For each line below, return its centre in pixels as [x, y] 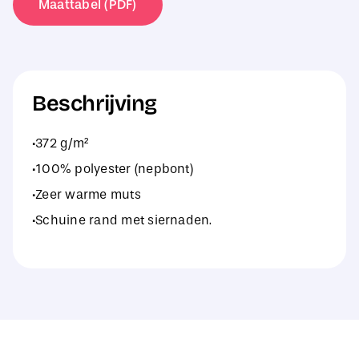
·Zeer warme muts [86, 195]
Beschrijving [95, 104]
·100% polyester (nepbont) [112, 169]
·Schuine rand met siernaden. [122, 220]
